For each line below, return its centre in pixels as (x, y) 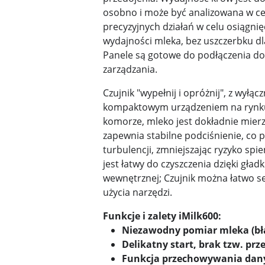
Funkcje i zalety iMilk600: (162, 216)
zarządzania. (131, 70)
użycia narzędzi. (138, 193)
